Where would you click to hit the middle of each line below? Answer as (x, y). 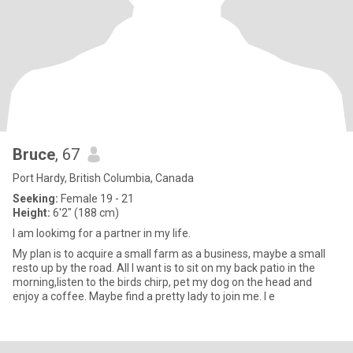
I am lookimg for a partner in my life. (102, 233)
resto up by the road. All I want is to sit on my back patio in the (164, 268)
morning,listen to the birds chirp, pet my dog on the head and (162, 282)
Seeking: (35, 199)
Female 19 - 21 (96, 199)
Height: (32, 213)
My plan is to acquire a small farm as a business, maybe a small (169, 254)
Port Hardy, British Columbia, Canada (103, 178)
